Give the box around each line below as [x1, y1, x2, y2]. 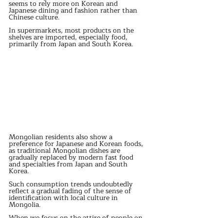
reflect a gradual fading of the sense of [9, 185, 133, 197]
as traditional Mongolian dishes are [9, 145, 122, 157]
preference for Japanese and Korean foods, [9, 138, 145, 150]
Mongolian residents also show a [9, 131, 114, 143]
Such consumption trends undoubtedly [9, 179, 135, 190]
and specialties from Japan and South [9, 159, 129, 170]
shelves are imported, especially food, [9, 32, 129, 43]
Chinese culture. [9, 12, 62, 23]
